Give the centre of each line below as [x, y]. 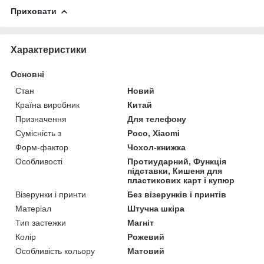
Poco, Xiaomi [154, 133]
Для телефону [157, 119]
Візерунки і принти [51, 194]
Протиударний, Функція [177, 161]
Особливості [39, 161]
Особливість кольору [55, 251]
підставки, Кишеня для [175, 171]
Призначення [41, 119]
